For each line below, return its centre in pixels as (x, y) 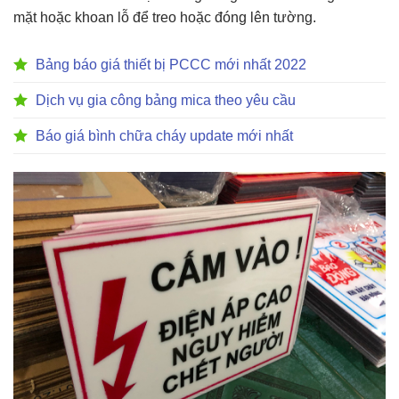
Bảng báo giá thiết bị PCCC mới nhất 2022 (171, 64)
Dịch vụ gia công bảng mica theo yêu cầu (166, 100)
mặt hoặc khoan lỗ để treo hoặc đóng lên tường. (165, 17)
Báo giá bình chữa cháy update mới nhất (164, 135)
